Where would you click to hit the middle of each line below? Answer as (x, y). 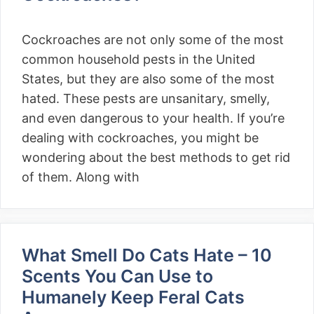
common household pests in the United (138, 59)
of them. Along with (81, 177)
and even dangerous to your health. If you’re (153, 118)
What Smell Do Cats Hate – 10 (147, 255)
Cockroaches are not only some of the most (153, 40)
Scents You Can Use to (117, 276)
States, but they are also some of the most (148, 79)
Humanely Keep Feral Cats (133, 297)
